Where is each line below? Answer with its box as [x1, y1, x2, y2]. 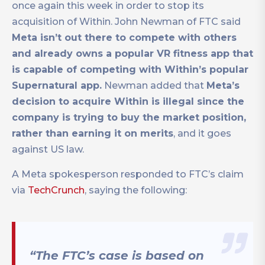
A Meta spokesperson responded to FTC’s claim [12, 169, 244, 180]
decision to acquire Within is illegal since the [12, 96, 244, 108]
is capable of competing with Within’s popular [12, 64, 248, 76]
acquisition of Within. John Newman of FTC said [12, 16, 241, 28]
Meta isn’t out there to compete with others [12, 32, 237, 44]
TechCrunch [28, 185, 85, 196]
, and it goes [173, 128, 231, 140]
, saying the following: [85, 185, 187, 196]
